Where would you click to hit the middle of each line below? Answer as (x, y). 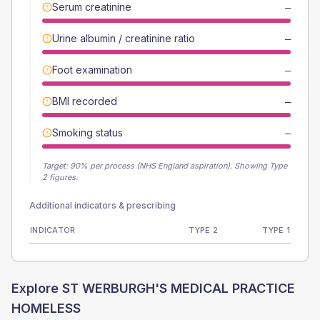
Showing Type (261, 166)
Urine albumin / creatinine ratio (124, 38)
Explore (37, 288)
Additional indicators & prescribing (102, 205)
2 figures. (60, 177)
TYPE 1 (276, 230)
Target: (56, 166)
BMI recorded (85, 101)
